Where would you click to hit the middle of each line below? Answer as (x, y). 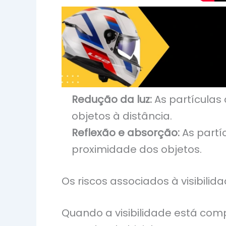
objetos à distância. (122, 116)
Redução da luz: (112, 100)
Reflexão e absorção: (126, 133)
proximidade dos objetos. (137, 150)
